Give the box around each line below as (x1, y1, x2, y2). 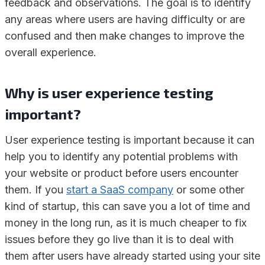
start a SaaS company (66, 183, 173, 196)
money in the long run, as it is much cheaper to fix (5, 216, 247, 229)
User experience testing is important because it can (5, 134, 254, 146)
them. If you (5, 183, 66, 196)
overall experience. (5, 46, 96, 59)
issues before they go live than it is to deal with (5, 233, 234, 245)
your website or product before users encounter (5, 167, 238, 179)
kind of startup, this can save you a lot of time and (5, 200, 250, 212)
